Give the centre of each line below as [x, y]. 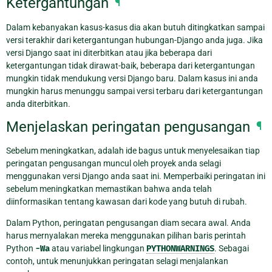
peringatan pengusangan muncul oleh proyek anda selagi [114, 164]
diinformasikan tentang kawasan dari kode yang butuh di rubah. [127, 202]
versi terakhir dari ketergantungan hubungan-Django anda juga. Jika [134, 40]
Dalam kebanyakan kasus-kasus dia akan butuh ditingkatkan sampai [135, 27]
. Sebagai [232, 249]
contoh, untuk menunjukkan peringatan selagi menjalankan [117, 261]
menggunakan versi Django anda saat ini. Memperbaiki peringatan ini [136, 176]
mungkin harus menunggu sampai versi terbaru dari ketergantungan [134, 91]
